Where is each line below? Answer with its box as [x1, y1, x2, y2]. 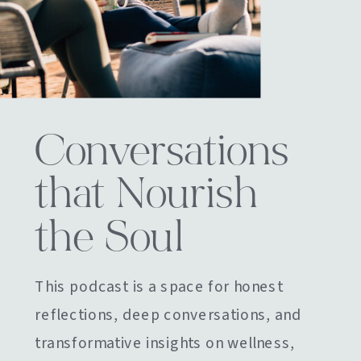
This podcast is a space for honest [35, 276, 284, 299]
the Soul [35, 218, 183, 263]
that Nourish [35, 174, 258, 220]
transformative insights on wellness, [35, 332, 296, 355]
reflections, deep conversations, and [35, 304, 301, 327]
